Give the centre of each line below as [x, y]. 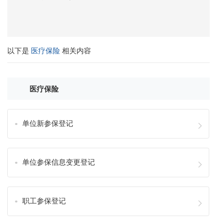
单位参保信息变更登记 [58, 162]
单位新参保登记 [47, 123]
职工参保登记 [44, 201]
